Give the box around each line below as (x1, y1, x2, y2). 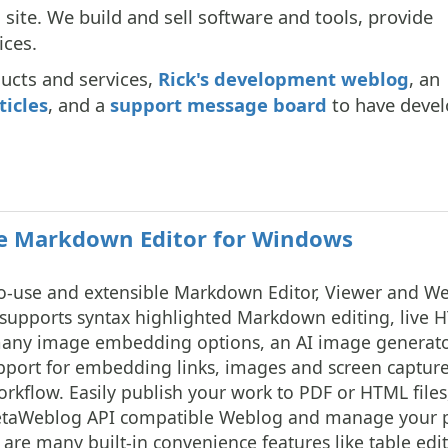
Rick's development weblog (158, 65, 409, 91)
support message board (110, 91, 327, 117)
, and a (48, 91, 110, 117)
